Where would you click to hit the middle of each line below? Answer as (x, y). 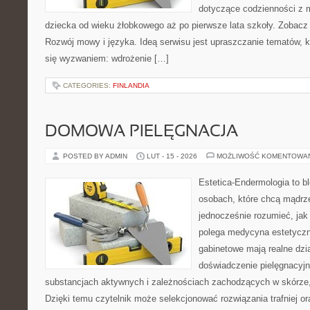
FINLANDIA (131, 85)
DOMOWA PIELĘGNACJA (142, 132)
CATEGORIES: (88, 85)
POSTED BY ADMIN (96, 156)
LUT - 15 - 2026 (172, 156)
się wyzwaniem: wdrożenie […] (107, 58)
